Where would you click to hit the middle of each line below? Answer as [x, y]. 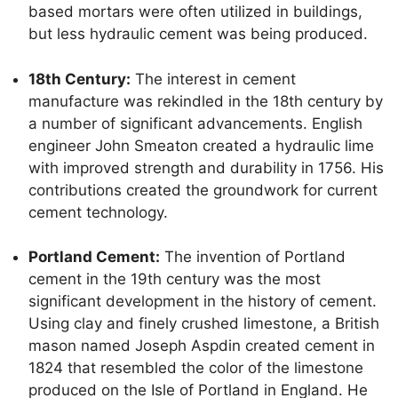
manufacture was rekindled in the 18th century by [206, 101]
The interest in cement [213, 79]
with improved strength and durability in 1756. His [206, 167]
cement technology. [98, 212]
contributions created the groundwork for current [203, 190]
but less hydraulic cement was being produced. [198, 34]
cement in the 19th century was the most [175, 279]
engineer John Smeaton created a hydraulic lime [201, 145]
